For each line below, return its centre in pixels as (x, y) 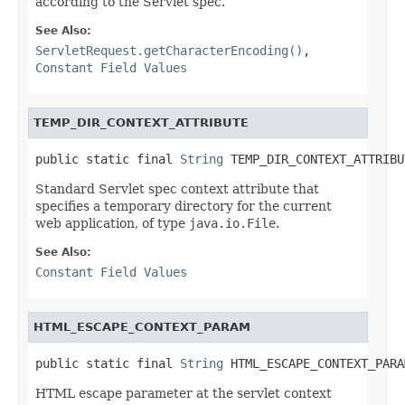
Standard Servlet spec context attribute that (177, 188)
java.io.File (232, 223)
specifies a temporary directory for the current (184, 206)
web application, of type (112, 223)
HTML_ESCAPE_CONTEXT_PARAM (142, 326)
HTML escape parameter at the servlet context (184, 393)
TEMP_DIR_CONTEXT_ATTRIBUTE (141, 122)
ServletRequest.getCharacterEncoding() (169, 50)
